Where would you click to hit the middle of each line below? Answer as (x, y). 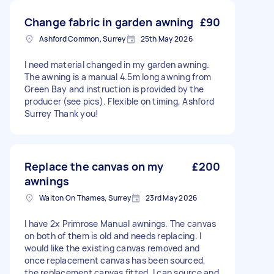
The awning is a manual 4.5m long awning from (118, 77)
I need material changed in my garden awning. (117, 65)
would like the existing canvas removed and (112, 248)
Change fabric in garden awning (109, 22)
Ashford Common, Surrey (83, 39)
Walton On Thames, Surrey (85, 198)
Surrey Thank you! (62, 113)
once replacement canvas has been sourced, (115, 260)
